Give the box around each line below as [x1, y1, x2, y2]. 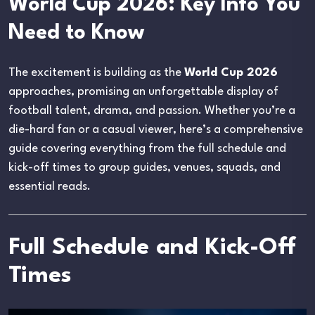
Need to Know [8, 23, 144, 44]
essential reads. [8, 180, 91, 193]
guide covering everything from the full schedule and [8, 142, 286, 155]
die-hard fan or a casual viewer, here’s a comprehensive [8, 123, 303, 136]
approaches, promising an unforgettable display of [8, 85, 278, 98]
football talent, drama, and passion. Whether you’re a [8, 104, 295, 117]
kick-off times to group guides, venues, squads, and [8, 161, 281, 174]
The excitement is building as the [8, 66, 184, 79]
